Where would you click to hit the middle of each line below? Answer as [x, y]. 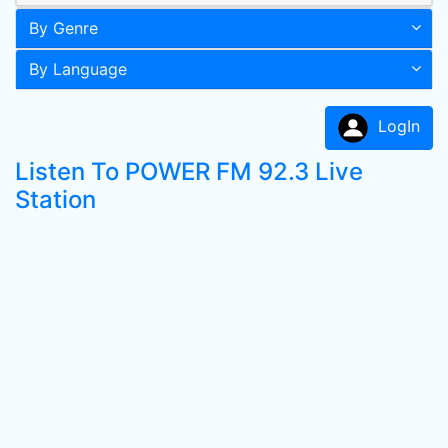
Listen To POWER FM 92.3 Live [189, 171]
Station [55, 199]
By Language [78, 69]
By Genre [63, 28]
